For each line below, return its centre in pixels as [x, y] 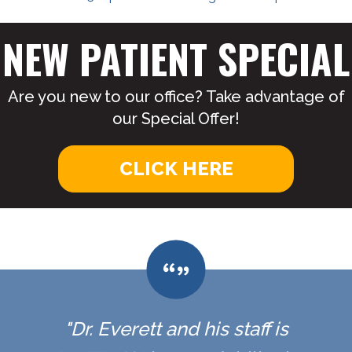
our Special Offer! [176, 119]
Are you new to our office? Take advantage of [176, 97]
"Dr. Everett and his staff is [176, 329]
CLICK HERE [176, 169]
